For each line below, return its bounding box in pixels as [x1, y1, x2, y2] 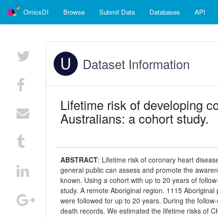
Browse [63, 7, 85, 17]
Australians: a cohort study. [60, 109, 209, 127]
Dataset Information [83, 55, 190, 73]
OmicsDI [23, 7, 49, 17]
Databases [149, 7, 180, 17]
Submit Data [99, 7, 135, 17]
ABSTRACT [60, 155, 98, 164]
